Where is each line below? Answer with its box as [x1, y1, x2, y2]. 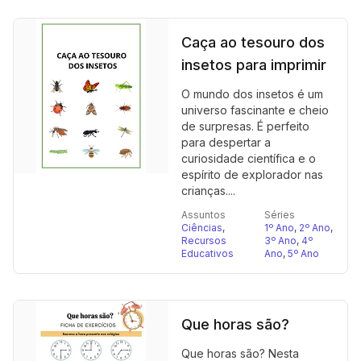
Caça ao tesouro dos [181, 34, 325, 51]
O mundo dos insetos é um [181, 87, 323, 101]
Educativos [181, 247, 234, 259]
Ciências [181, 222, 222, 234]
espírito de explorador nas [181, 168, 323, 181]
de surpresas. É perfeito [181, 119, 309, 133]
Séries [264, 209, 295, 221]
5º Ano [288, 247, 319, 259]
